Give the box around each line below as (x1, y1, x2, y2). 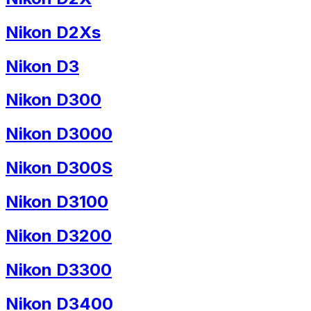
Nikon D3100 (6, 192, 108, 212)
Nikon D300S (6, 158, 112, 178)
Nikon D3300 (6, 259, 112, 280)
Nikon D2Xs (6, 22, 101, 42)
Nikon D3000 (6, 124, 112, 144)
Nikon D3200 (6, 226, 112, 246)
